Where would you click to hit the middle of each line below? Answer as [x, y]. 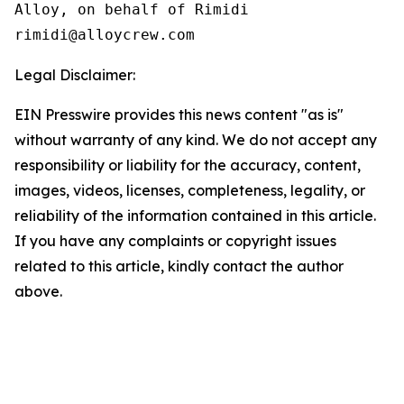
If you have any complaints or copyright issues [175, 241]
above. [38, 291]
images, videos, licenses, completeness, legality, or [190, 190]
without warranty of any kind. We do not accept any [196, 140]
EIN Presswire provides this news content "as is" [179, 115]
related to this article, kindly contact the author [179, 266]
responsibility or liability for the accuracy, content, [188, 165]
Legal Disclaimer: [75, 75]
